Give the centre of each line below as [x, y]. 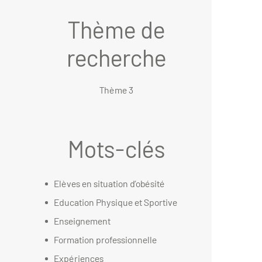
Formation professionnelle [105, 240]
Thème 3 [116, 90]
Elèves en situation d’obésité [109, 184]
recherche [116, 58]
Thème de [116, 30]
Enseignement [82, 221]
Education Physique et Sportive [116, 202]
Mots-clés [116, 149]
